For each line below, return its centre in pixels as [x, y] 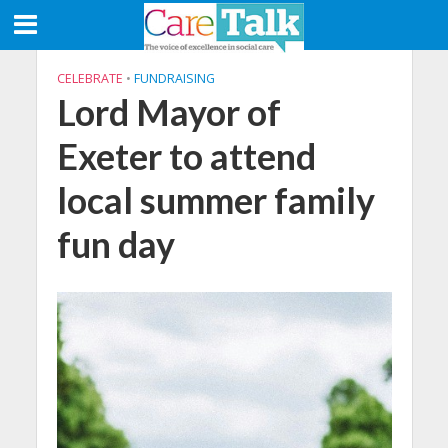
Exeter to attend [186, 156]
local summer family [215, 200]
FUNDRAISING [174, 78]
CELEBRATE [89, 78]
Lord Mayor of [168, 112]
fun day [115, 244]
